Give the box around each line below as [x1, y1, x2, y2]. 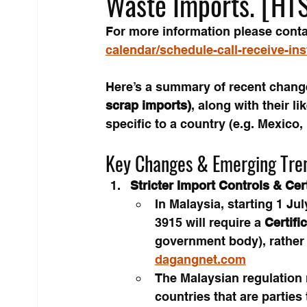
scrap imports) [105, 97, 191, 112]
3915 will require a [154, 214, 265, 230]
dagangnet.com [154, 251, 246, 267]
